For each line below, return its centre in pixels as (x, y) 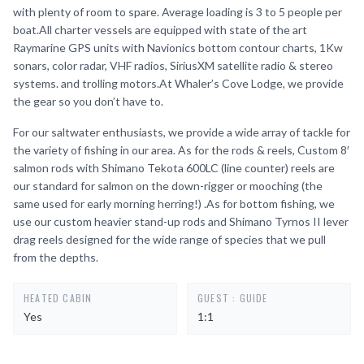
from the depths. (56, 257)
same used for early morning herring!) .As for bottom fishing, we (174, 204)
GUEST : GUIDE (233, 298)
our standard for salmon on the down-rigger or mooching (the (168, 186)
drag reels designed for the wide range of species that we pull (169, 239)
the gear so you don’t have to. (88, 101)
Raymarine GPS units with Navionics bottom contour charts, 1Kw (178, 48)
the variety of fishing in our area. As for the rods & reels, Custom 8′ (181, 150)
